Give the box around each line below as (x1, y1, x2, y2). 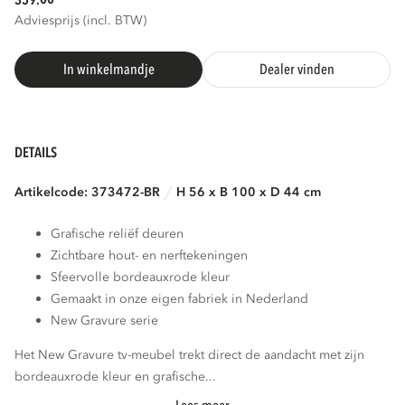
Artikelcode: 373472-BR (14, 183, 161, 201)
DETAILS (14, 143, 58, 164)
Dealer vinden (259, 60, 334, 80)
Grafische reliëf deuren (51, 224, 184, 242)
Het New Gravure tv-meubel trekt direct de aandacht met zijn (14, 345, 365, 363)
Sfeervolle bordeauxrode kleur (51, 268, 231, 286)
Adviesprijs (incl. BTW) (14, 12, 146, 29)
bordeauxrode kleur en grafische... (14, 367, 217, 385)
